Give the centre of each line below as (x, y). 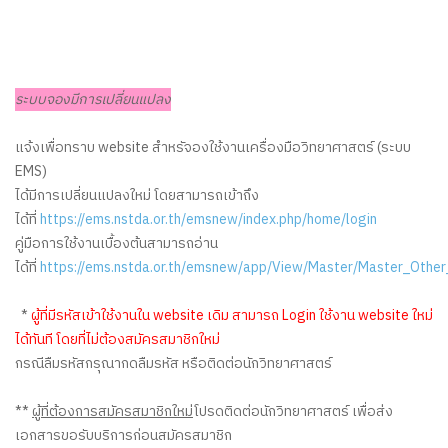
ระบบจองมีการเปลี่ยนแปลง (93, 100)
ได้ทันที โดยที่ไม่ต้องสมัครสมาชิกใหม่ (117, 340)
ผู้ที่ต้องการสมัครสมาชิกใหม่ (112, 412)
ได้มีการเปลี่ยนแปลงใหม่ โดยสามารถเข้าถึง (137, 196)
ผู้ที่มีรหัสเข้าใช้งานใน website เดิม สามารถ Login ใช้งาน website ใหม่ (232, 316)
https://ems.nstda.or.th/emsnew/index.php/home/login (208, 220)
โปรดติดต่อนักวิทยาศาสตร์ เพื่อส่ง (293, 412)
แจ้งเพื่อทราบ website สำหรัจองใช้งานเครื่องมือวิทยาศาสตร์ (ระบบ (213, 148)
